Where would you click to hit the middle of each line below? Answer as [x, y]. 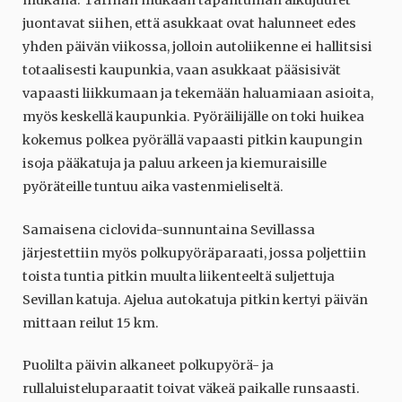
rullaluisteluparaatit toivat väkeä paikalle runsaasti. [191, 389]
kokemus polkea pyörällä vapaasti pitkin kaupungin [192, 140]
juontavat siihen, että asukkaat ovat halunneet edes [189, 24]
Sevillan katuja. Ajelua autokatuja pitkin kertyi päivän [195, 299]
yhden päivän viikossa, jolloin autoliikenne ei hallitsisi [197, 47]
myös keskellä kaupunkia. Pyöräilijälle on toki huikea [193, 117]
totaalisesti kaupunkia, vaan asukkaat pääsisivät [182, 70]
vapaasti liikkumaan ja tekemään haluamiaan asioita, [198, 94]
